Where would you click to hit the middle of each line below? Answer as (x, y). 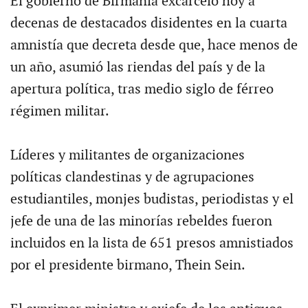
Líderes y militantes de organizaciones (127, 155)
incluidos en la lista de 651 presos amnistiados (152, 243)
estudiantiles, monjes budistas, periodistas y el (152, 199)
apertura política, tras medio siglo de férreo (142, 89)
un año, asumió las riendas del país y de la (137, 67)
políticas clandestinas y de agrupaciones (132, 177)
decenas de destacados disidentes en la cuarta (148, 23)
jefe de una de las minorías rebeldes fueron (141, 221)
